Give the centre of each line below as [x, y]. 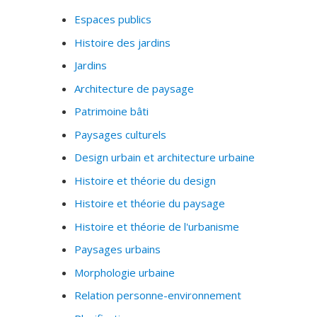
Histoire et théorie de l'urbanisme [157, 226]
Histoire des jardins [122, 42]
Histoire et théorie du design [145, 180]
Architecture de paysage [134, 88]
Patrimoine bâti [111, 111]
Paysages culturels [120, 134]
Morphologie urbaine [125, 272]
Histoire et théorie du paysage [150, 203]
